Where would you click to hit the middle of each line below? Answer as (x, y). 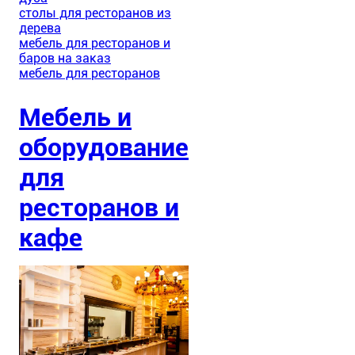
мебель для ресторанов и (95, 43)
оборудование (104, 147)
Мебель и (75, 117)
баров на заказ (65, 58)
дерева (40, 28)
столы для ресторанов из (95, 13)
